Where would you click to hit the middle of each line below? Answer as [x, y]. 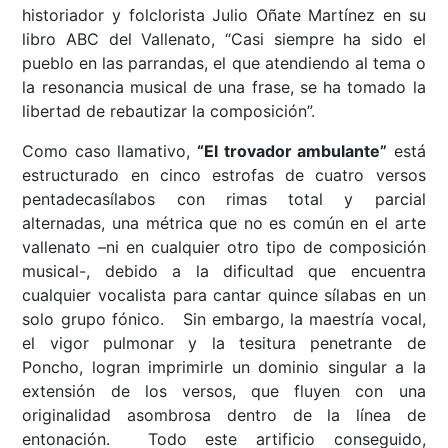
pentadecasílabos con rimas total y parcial [224, 199]
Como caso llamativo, [109, 151]
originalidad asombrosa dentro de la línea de [224, 415]
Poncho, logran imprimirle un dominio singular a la [224, 367]
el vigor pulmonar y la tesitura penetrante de [224, 343]
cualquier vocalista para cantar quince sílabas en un [224, 295]
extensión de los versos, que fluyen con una [224, 391]
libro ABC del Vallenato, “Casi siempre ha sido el [224, 39]
